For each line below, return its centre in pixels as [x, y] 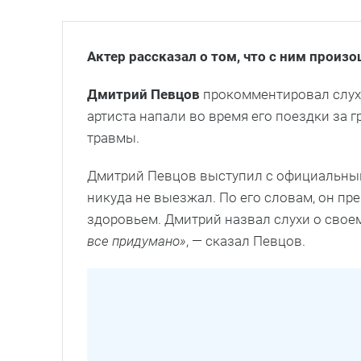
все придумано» [137, 241]
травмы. [113, 137]
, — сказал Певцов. [246, 241]
